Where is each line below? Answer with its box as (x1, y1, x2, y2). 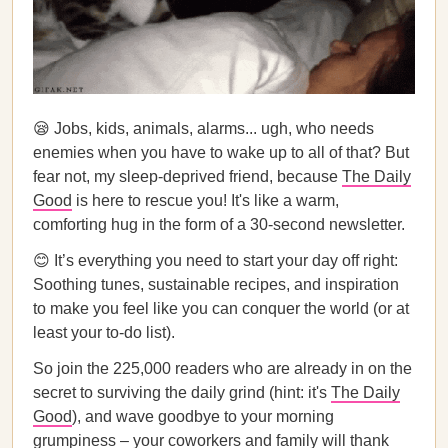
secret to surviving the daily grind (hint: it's (33, 384, 331, 401)
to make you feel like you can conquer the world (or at (33, 300, 409, 317)
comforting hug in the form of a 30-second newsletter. (33, 216, 405, 233)
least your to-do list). (33, 324, 175, 341)
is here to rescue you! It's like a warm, (72, 192, 339, 209)
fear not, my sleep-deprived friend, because (33, 168, 342, 185)
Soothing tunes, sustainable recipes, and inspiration (33, 276, 399, 293)
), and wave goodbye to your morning (72, 408, 334, 425)
